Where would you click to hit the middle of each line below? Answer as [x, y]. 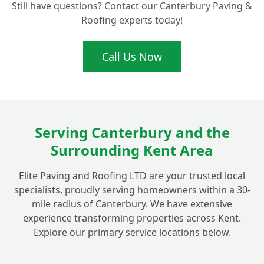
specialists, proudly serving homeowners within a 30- [132, 190]
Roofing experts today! [132, 20]
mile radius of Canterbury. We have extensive [132, 204]
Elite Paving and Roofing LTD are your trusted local [132, 176]
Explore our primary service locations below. [132, 232]
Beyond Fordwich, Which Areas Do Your [124, 36]
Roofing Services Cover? [88, 50]
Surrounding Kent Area [132, 150]
